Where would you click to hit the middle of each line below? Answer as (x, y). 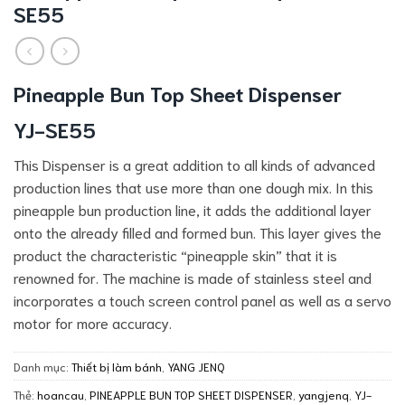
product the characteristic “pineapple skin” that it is (175, 254)
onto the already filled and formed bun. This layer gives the (198, 231)
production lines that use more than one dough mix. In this (193, 186)
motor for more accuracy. (93, 322)
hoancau (61, 395)
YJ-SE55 (55, 129)
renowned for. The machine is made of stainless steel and (193, 277)
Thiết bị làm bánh (117, 367)
